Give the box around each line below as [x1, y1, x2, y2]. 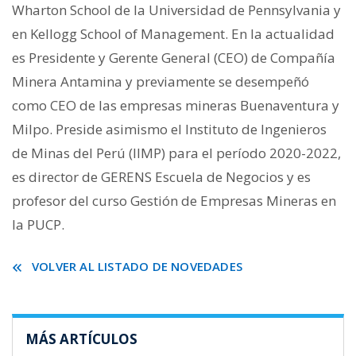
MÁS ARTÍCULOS [25, 330, 137, 348]
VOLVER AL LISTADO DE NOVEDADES [32, 258, 242, 274]
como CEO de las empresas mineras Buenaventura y [12, 96, 339, 114]
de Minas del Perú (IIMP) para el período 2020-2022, [12, 144, 341, 162]
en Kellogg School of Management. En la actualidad [12, 25, 335, 43]
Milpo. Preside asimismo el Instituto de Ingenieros [12, 120, 327, 138]
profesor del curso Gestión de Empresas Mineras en [12, 192, 336, 210]
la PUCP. [12, 215, 64, 234]
